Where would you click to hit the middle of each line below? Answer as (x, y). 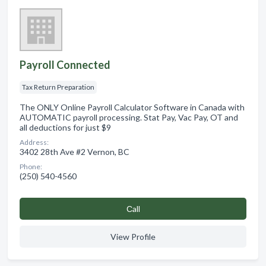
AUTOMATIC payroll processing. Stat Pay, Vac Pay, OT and (129, 117)
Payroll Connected (65, 64)
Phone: (31, 166)
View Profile (133, 236)
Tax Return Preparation (58, 87)
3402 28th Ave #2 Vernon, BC (75, 151)
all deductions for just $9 (65, 127)
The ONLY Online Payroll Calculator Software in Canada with (132, 107)
